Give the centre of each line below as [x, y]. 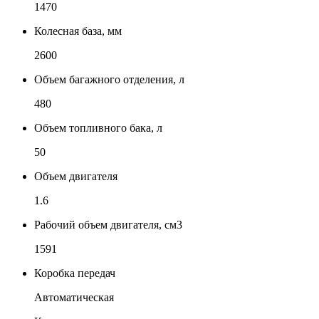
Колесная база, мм [78, 31]
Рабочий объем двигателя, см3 [108, 224]
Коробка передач [75, 273]
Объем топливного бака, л [98, 127]
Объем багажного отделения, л [109, 79]
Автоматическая [74, 297]
